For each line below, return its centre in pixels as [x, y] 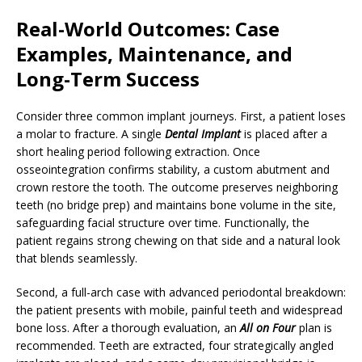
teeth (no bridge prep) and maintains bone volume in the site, [176, 205]
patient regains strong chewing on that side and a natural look [178, 240]
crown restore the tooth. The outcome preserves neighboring [177, 187]
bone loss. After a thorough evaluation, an [128, 328]
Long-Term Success [108, 79]
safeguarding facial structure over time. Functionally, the [163, 223]
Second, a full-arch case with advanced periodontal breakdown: [181, 292]
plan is [314, 328]
